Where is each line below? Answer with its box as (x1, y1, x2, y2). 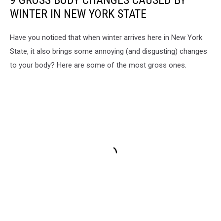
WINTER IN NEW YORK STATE (10, 6, 147, 21)
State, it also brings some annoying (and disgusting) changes (10, 46, 207, 56)
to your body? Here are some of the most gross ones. (10, 60, 186, 70)
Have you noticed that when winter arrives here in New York (10, 33, 202, 42)
